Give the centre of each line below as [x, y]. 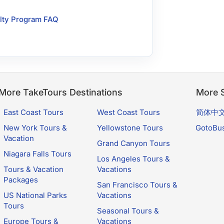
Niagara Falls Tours [37, 154]
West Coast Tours [129, 112]
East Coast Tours [33, 112]
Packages [20, 180]
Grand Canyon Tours [134, 143]
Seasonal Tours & [128, 211]
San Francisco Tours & [137, 185]
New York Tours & [35, 128]
